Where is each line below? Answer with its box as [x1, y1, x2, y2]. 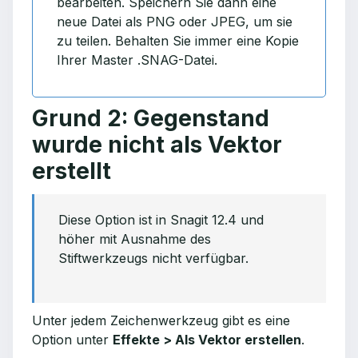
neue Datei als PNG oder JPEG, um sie [57, 14, 292, 30]
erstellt [32, 157, 111, 185]
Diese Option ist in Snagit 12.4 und [58, 212, 264, 228]
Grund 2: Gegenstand [32, 105, 269, 132]
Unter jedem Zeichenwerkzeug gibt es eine [32, 312, 290, 328]
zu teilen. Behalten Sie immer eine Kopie [57, 33, 299, 49]
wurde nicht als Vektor [32, 131, 282, 158]
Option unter [32, 332, 113, 348]
